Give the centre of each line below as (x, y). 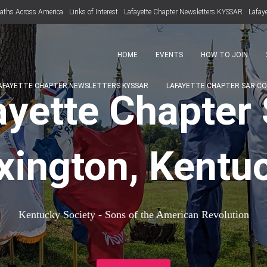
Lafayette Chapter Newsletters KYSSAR (183, 12)
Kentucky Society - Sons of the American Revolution (133, 215)
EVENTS (169, 55)
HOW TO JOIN (224, 55)
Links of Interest (94, 12)
